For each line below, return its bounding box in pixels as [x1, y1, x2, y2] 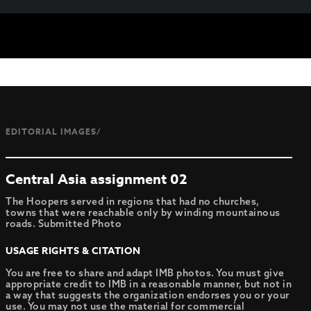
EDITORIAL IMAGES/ [6, 126, 102, 137]
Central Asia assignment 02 [6, 169, 188, 188]
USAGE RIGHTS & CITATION [6, 244, 141, 258]
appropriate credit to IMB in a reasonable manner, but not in [6, 278, 292, 290]
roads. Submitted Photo [6, 217, 122, 230]
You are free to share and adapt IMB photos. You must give [6, 267, 285, 279]
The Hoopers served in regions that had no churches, [6, 195, 260, 208]
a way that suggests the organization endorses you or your [6, 289, 289, 301]
